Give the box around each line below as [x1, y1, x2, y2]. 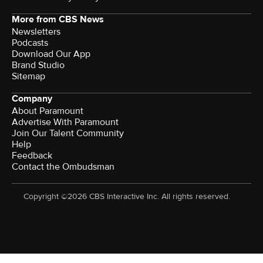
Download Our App [12, 48, 90, 60]
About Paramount [12, 105, 83, 117]
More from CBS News [12, 14, 104, 26]
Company [12, 93, 52, 105]
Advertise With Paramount [12, 116, 119, 129]
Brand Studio [12, 59, 65, 72]
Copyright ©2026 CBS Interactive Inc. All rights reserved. [23, 191, 230, 202]
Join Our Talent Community [12, 127, 124, 140]
